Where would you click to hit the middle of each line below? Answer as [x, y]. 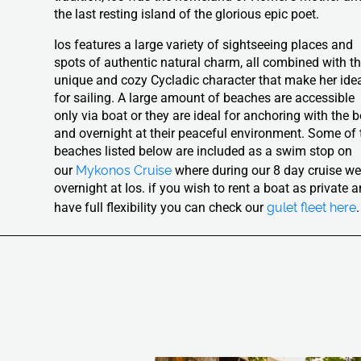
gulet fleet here [312, 206]
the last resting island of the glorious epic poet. [187, 14]
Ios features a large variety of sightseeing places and [204, 45]
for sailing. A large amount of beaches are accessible [205, 98]
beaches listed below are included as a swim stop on [203, 151]
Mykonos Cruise [124, 169]
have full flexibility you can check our [161, 207]
